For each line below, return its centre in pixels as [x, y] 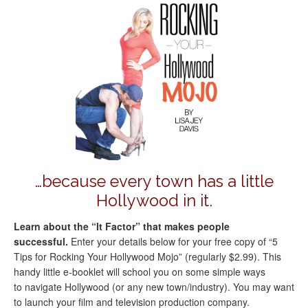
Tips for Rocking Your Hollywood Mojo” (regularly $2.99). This [147, 256]
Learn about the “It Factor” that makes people [122, 226]
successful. [42, 241]
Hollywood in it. [154, 201]
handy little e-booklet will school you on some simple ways [140, 271]
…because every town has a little [154, 182]
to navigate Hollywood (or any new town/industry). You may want [154, 286]
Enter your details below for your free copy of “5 [174, 241]
